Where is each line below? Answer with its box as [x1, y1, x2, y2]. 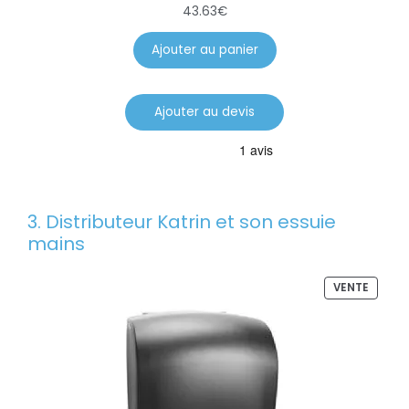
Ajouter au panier [151, 40, 258, 58]
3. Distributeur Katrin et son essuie [27, 209, 336, 236]
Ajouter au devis [154, 102, 255, 121]
